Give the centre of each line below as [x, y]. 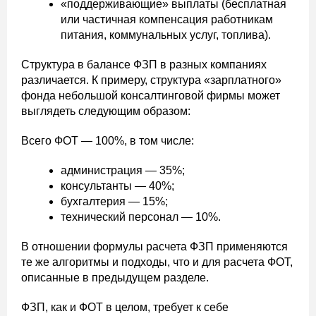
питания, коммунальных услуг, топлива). [166, 35]
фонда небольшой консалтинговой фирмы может [151, 96]
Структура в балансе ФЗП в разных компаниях [144, 65]
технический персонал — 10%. [141, 217]
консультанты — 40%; [117, 186]
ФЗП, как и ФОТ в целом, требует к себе [125, 307]
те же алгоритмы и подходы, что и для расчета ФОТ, [157, 262]
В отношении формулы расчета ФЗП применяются [154, 247]
